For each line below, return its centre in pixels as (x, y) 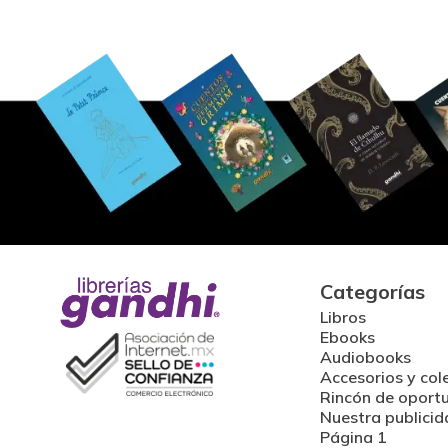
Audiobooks (365, 357)
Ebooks (347, 337)
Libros (343, 317)
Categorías (372, 292)
